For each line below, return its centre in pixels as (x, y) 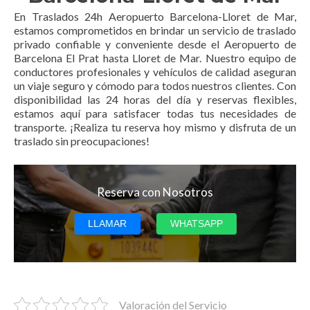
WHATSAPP (196, 223)
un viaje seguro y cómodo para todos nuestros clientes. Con (155, 85)
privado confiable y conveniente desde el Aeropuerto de (155, 44)
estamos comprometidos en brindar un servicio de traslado (155, 30)
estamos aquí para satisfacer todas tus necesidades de (155, 113)
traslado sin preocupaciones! (82, 140)
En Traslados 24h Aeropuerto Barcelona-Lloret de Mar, (155, 16)
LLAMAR (107, 223)
